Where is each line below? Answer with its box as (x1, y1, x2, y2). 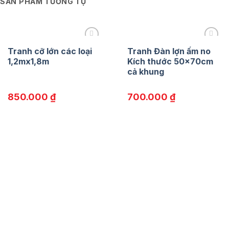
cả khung (127, 66, 164, 77)
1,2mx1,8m (7, 56, 49, 66)
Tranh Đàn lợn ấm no (127, 45, 211, 56)
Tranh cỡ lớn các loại (7, 45, 92, 56)
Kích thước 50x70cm (127, 56, 213, 66)
